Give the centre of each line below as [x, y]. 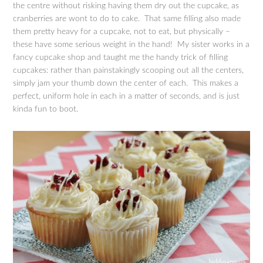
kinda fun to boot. [46, 109]
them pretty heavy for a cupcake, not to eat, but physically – [122, 31]
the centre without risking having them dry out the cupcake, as [126, 6]
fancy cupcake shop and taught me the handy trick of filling [121, 57]
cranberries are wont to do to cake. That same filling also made [127, 18]
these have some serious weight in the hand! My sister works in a [131, 44]
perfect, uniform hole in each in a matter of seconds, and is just [127, 96]
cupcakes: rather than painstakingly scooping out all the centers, [129, 70]
